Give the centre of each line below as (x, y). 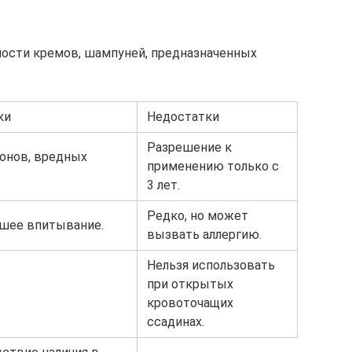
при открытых (190, 284)
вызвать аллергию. (204, 235)
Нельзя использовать (211, 265)
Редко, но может (198, 216)
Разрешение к (189, 147)
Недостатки (183, 117)
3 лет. (163, 185)
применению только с (213, 166)
